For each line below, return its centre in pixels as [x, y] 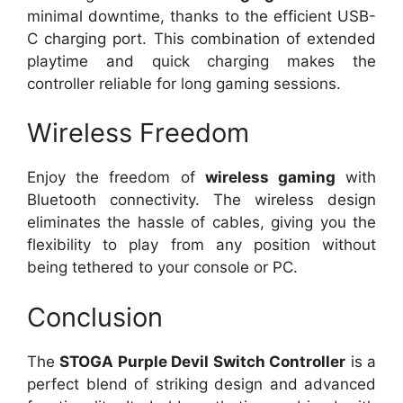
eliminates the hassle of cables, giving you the [201, 223]
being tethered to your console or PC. [162, 268]
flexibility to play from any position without [201, 245]
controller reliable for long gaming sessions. [184, 83]
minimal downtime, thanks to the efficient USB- [201, 16]
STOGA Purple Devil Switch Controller [203, 361]
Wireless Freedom [138, 133]
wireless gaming [270, 178]
